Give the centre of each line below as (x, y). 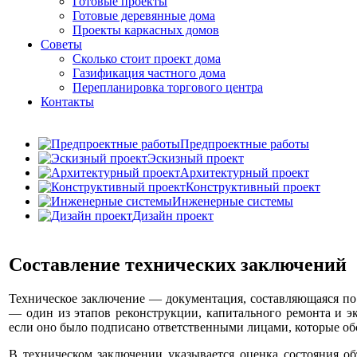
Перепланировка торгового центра (168, 87)
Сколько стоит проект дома (147, 59)
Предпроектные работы (245, 144)
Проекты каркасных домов (146, 30)
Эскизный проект (196, 158)
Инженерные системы (233, 201)
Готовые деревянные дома (144, 16)
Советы (61, 44)
